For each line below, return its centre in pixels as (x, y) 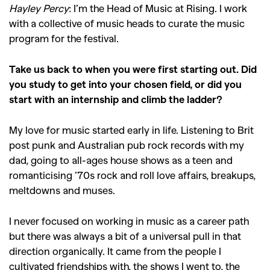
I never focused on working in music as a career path (129, 221)
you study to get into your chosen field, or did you (125, 84)
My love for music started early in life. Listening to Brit (131, 130)
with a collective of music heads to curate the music (127, 23)
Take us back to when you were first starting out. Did (133, 69)
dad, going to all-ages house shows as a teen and (121, 160)
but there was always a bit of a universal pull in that (125, 236)
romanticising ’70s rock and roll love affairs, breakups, (132, 175)
